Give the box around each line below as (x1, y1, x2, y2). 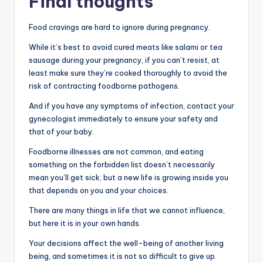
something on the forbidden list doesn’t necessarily (29, 160, 215, 170)
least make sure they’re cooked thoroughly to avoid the (29, 68, 227, 78)
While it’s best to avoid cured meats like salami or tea (29, 42, 222, 52)
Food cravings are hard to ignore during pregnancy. (29, 22, 210, 32)
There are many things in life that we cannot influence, (29, 205, 225, 215)
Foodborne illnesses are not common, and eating (29, 147, 204, 157)
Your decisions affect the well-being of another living (29, 238, 224, 248)
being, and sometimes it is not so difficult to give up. (29, 251, 217, 261)
